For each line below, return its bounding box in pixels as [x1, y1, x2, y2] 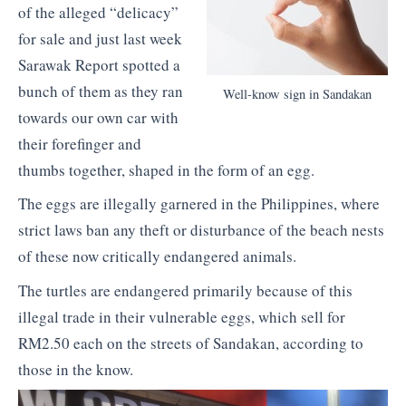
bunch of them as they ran [18, 80, 183, 101]
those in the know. [18, 358, 133, 380]
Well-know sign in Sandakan [223, 85, 372, 103]
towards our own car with [18, 106, 179, 128]
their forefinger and [18, 132, 141, 154]
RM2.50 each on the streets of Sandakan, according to [18, 332, 363, 353]
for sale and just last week [18, 27, 182, 49]
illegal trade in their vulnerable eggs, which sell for [18, 305, 345, 327]
